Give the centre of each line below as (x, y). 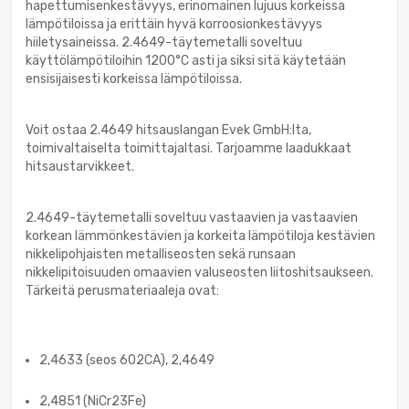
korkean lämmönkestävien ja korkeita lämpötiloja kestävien (200, 236)
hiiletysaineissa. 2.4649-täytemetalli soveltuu (164, 43)
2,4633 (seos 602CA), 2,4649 (127, 361)
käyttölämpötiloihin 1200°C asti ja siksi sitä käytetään (186, 61)
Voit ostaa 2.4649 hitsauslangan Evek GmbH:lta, (168, 131)
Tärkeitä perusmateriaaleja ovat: (122, 291)
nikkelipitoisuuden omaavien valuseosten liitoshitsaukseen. (199, 273)
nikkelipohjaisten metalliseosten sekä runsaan (161, 255)
